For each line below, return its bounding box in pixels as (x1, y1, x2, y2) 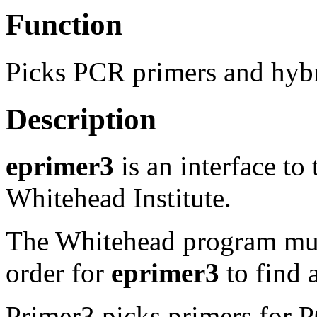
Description (6, 102, 156, 136)
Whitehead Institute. (6, 183, 231, 214)
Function (6, 7, 122, 41)
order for (6, 258, 111, 289)
